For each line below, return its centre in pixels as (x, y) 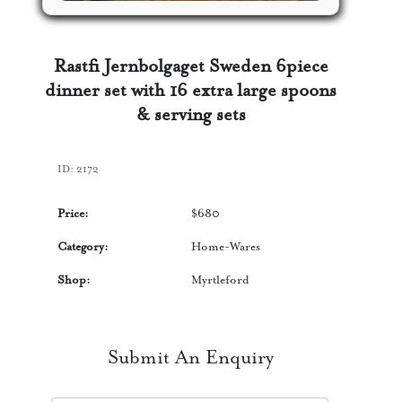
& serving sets (191, 116)
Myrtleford (220, 280)
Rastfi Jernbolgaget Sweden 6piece (191, 67)
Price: (73, 214)
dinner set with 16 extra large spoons (191, 92)
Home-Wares (225, 247)
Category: (83, 247)
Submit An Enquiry (191, 358)
